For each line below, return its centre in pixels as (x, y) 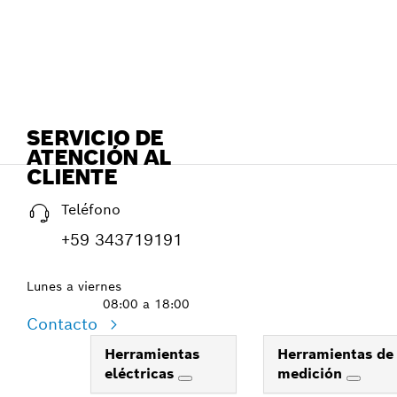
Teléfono (91, 210)
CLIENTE (72, 177)
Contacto (65, 324)
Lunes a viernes (74, 286)
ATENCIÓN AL (99, 157)
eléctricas (141, 374)
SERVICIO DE (95, 138)
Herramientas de (335, 354)
